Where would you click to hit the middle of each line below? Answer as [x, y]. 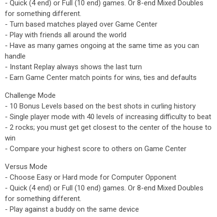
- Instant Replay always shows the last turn [73, 67]
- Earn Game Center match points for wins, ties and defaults [101, 77]
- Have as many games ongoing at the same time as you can [102, 46]
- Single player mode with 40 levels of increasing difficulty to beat [108, 117]
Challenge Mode [30, 95]
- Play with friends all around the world [66, 35]
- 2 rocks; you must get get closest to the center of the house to [108, 127]
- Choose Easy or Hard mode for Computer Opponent [91, 177]
